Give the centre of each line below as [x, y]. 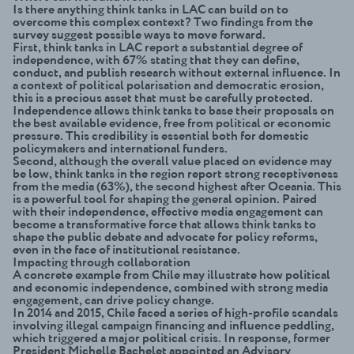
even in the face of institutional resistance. [126, 249]
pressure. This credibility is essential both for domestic [161, 136]
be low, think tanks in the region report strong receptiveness [175, 173]
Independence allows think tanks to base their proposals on [173, 110]
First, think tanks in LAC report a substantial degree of [158, 47]
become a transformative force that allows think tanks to [164, 224]
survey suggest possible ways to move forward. [139, 34]
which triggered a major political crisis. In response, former [171, 338]
